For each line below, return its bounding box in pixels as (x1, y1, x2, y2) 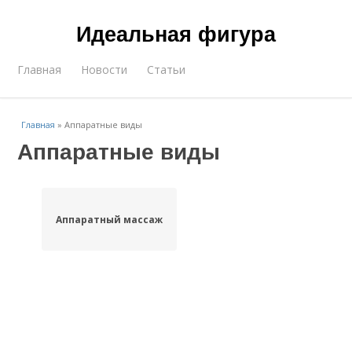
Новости (81, 62, 128, 77)
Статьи (147, 62, 186, 77)
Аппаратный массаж (55, 212, 163, 226)
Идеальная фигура (76, 18, 276, 48)
